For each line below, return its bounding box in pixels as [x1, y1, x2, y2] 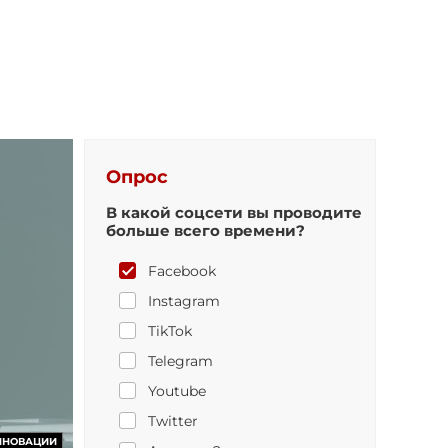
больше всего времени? [105, 221, 305, 240]
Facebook [147, 262, 216, 280]
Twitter [147, 412, 198, 430]
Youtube [147, 382, 206, 400]
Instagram [147, 292, 220, 310]
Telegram [147, 352, 213, 370]
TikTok [147, 322, 192, 340]
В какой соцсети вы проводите [105, 203, 362, 222]
